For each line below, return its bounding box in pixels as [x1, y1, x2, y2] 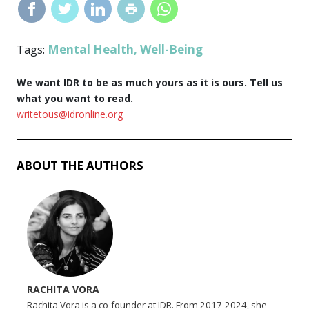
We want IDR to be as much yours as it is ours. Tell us [17, 75, 283, 89]
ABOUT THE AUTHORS [17, 157, 144, 173]
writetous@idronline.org [17, 107, 123, 121]
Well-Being [140, 41, 203, 57]
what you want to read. [17, 91, 134, 105]
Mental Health [48, 41, 134, 57]
